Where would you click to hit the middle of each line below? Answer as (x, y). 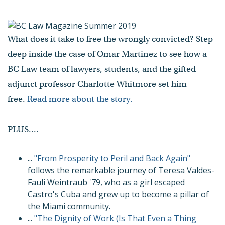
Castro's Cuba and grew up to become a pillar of (118, 194)
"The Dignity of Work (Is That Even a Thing (115, 218)
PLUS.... (23, 129)
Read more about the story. (80, 99)
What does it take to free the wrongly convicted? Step (110, 39)
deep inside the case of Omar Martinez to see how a (107, 54)
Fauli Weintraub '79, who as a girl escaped (106, 182)
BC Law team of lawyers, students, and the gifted (102, 69)
